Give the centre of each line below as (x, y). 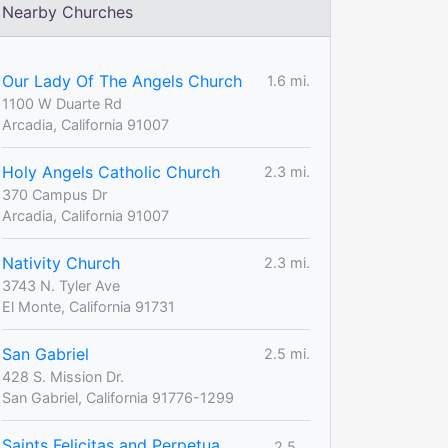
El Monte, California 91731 (88, 306)
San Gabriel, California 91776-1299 (118, 397)
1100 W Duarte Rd (62, 103)
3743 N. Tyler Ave (61, 285)
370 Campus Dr (54, 194)
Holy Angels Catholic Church (111, 171)
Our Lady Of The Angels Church (122, 80)
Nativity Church (61, 262)
